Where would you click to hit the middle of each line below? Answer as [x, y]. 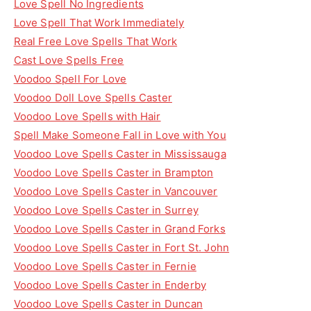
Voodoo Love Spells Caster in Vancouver [116, 191]
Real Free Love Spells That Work [95, 41]
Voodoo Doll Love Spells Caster [93, 98]
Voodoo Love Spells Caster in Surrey [106, 210]
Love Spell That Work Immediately [99, 23]
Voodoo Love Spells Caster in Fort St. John [121, 247]
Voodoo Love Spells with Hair [87, 116]
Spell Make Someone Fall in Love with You [120, 135]
